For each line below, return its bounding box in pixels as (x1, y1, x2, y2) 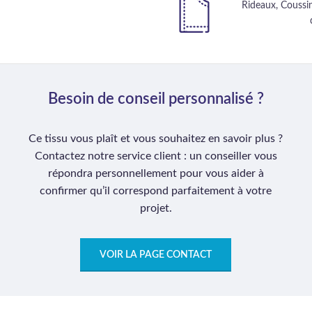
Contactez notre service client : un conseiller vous (34, 150, 277, 162)
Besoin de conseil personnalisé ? (47, 91, 264, 107)
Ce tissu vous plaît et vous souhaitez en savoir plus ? (29, 133, 283, 144)
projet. (139, 203, 172, 214)
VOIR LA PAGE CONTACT (100, 250, 212, 260)
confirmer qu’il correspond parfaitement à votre (40, 185, 272, 196)
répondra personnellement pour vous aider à (47, 168, 264, 179)
